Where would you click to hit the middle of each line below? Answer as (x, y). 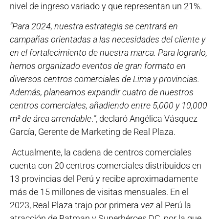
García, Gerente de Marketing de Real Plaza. (93, 132)
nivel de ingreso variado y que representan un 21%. (106, 6)
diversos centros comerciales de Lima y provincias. (105, 79)
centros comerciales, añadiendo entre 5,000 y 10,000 (109, 106)
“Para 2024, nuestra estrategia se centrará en (94, 26)
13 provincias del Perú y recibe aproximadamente (104, 178)
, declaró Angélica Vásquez (147, 119)
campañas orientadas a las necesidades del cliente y (108, 40)
